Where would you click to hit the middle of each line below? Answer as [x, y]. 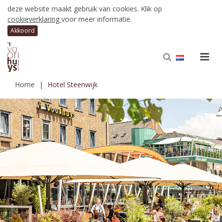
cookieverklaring [34, 19]
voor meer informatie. [97, 19]
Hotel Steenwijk [73, 84]
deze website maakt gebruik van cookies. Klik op [85, 9]
